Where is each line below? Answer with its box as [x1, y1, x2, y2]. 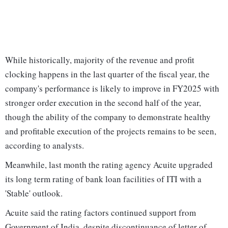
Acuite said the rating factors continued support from [5, 207, 196, 219]
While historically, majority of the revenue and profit [5, 54, 194, 66]
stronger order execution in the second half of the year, [5, 97, 201, 109]
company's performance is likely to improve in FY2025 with [5, 82, 219, 95]
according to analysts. [5, 139, 84, 152]
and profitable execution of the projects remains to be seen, [5, 125, 216, 137]
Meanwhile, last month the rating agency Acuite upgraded [5, 159, 213, 171]
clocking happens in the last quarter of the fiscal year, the [5, 68, 210, 80]
